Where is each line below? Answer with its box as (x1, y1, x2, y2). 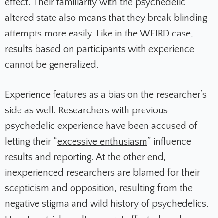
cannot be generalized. (5, 59, 99, 71)
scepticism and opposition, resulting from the (5, 183, 193, 194)
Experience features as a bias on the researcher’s (5, 90, 207, 101)
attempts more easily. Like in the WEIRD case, (5, 28, 193, 39)
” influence (147, 136, 191, 147)
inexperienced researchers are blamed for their (5, 167, 200, 179)
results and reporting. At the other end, (5, 152, 166, 163)
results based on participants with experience (5, 44, 194, 55)
